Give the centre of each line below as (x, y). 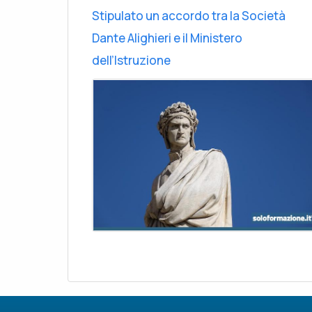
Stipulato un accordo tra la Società (189, 15)
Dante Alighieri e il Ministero (167, 38)
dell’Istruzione (131, 60)
